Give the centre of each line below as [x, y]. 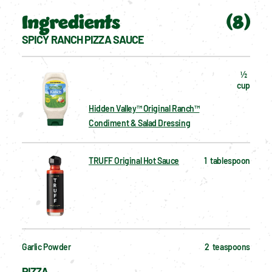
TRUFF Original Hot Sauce [134, 160]
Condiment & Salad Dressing [140, 123]
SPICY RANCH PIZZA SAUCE [83, 39]
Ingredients [71, 23]
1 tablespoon [227, 160]
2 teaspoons [227, 246]
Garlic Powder [46, 246]
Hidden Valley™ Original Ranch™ [144, 108]
